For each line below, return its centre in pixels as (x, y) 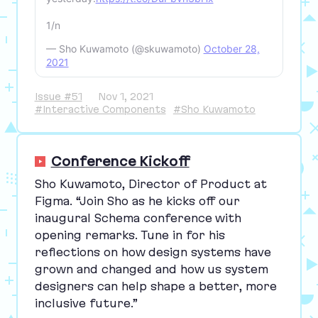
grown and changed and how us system (151, 269)
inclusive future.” (86, 303)
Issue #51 (58, 97)
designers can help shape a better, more (155, 286)
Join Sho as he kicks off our (159, 201)
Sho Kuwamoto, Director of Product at (150, 184)
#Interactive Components (100, 110)
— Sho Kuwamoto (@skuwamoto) (125, 49)
